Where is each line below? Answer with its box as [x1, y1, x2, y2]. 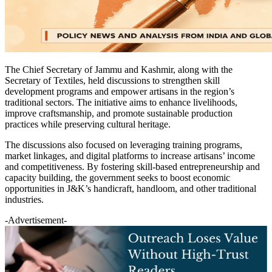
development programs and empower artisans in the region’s [5, 86, 234, 97]
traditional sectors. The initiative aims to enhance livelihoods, [5, 97, 237, 107]
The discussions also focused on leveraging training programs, [5, 139, 242, 150]
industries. [5, 194, 44, 205]
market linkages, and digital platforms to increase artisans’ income [5, 150, 255, 161]
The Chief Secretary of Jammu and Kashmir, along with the [5, 64, 233, 75]
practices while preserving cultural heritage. [5, 118, 171, 129]
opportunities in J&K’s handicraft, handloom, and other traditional [5, 183, 256, 194]
